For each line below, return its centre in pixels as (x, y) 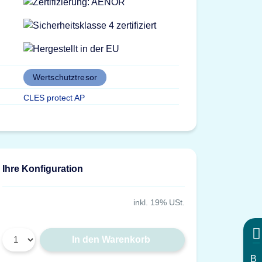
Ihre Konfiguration (43, 168)
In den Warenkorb (111, 239)
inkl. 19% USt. (159, 202)
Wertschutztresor (65, 77)
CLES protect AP (54, 97)
